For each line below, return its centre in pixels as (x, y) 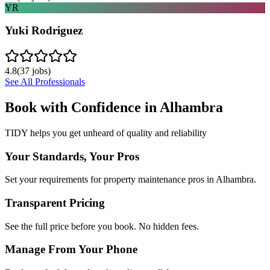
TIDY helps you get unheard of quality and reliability (106, 133)
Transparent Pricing (55, 202)
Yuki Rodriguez (44, 31)
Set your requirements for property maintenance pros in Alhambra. (130, 180)
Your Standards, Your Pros (72, 156)
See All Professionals (45, 82)
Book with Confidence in (82, 107)
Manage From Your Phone (71, 250)
